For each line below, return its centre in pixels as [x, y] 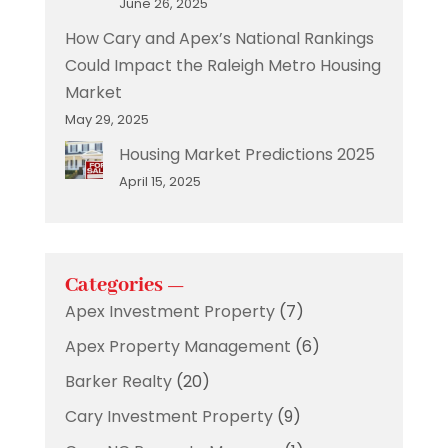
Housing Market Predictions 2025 [246, 154]
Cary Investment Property [168, 416]
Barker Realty [118, 381]
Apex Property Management [177, 346]
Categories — [124, 285]
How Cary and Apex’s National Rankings [219, 38]
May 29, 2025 [106, 119]
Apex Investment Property [169, 311]
